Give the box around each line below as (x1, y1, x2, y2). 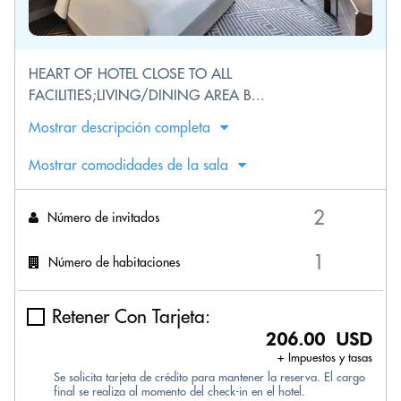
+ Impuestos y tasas (277, 350, 372, 364)
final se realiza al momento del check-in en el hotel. (54, 384, 305, 398)
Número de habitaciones (48, 253, 180, 270)
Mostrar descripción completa (29, 118, 210, 136)
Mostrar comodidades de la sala (29, 156, 228, 174)
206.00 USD (266, 328, 372, 350)
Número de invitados (47, 209, 159, 226)
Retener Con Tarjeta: (52, 304, 210, 328)
